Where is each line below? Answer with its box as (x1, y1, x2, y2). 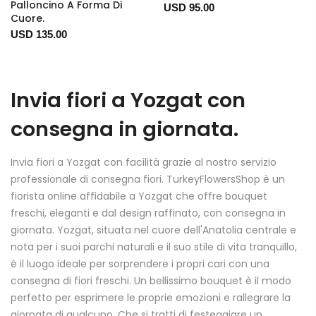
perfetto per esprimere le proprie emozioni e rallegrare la (11, 291, 291, 305)
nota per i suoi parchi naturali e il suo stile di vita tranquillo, (11, 240, 297, 255)
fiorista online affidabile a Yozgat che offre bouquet (11, 189, 267, 204)
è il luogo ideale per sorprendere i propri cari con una (11, 257, 269, 272)
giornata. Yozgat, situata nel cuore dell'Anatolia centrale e (11, 223, 296, 238)
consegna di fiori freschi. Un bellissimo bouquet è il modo (11, 274, 291, 288)
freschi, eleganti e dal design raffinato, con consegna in (11, 206, 286, 221)
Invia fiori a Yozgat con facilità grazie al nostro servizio (11, 155, 276, 170)
